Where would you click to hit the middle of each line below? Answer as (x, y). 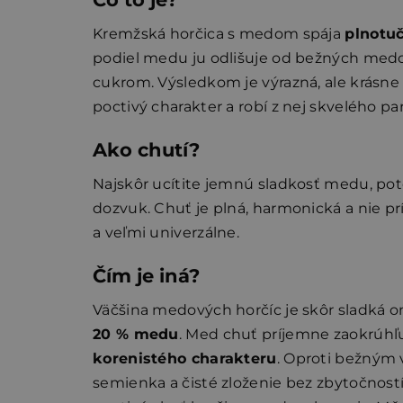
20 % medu (136, 335)
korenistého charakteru (185, 359)
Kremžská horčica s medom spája (219, 34)
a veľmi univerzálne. (166, 233)
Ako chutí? (146, 150)
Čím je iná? (146, 276)
